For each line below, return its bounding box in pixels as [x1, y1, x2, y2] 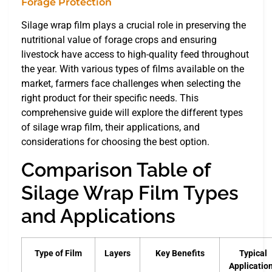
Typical [239, 248, 267, 259]
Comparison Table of [21, 158, 210, 181]
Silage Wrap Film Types [21, 181, 239, 204]
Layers [104, 248, 131, 259]
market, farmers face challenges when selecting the [21, 78, 240, 90]
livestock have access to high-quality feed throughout [21, 49, 249, 61]
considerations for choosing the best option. [21, 136, 209, 148]
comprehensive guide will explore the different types [21, 107, 243, 119]
